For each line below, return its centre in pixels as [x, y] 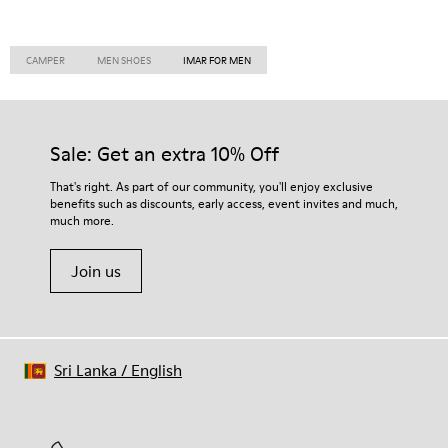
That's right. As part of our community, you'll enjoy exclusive [211, 186]
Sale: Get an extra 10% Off [164, 154]
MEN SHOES [124, 60]
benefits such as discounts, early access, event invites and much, [224, 203]
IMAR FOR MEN [217, 60]
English [156, 370]
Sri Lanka [85, 370]
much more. [82, 220]
